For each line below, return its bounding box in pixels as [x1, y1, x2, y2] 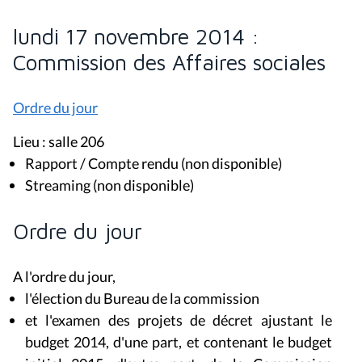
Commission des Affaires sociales [13, 49, 326, 76]
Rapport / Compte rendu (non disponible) [25, 154, 282, 173]
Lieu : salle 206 [13, 133, 104, 151]
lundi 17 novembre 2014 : [13, 23, 259, 50]
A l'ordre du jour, [13, 267, 116, 286]
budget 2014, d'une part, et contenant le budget [25, 333, 333, 351]
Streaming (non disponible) [25, 176, 194, 195]
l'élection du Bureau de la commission [25, 289, 259, 308]
